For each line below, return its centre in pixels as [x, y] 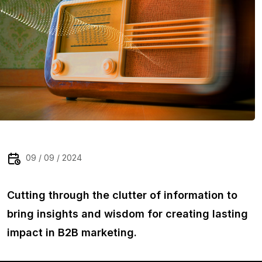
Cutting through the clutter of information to [122, 195]
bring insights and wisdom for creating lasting [127, 214]
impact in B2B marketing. [72, 232]
